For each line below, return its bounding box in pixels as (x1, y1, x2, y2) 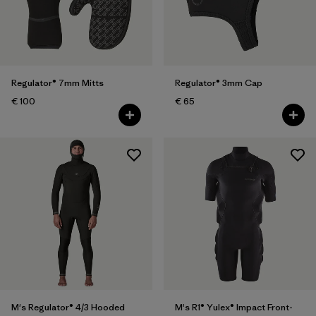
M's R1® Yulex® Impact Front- (174, 300, 293, 313)
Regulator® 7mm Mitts (11, 76, 104, 89)
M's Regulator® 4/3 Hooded (11, 300, 125, 313)
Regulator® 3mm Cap (174, 76, 262, 89)
